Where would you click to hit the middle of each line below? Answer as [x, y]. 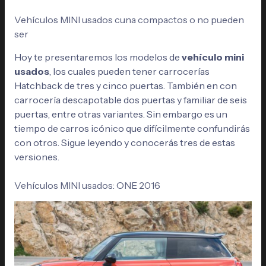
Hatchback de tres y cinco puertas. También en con [125, 86]
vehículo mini [213, 57]
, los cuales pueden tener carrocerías [129, 72]
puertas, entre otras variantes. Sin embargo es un [121, 114]
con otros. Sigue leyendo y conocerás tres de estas [124, 143]
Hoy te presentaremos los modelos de [98, 57]
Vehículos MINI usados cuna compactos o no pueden [129, 20]
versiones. [37, 157]
